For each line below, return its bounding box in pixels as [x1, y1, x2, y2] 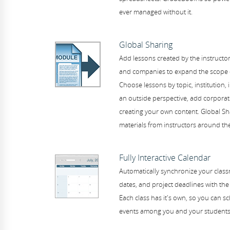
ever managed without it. [119, 7, 193, 16]
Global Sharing [119, 39, 172, 50]
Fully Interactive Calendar [119, 152, 210, 163]
